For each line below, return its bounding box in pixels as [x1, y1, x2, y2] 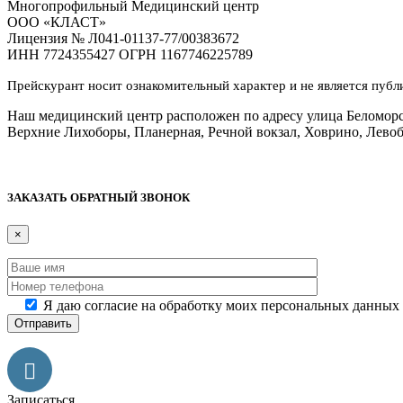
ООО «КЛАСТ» [7, 13, 106, 30]
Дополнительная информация [7, 154, 191, 170]
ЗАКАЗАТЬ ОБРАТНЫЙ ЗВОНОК [7, 191, 190, 205]
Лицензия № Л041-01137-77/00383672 [7, 30, 239, 46]
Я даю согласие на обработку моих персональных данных [43, 298, 399, 314]
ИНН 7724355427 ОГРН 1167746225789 [7, 46, 253, 62]
